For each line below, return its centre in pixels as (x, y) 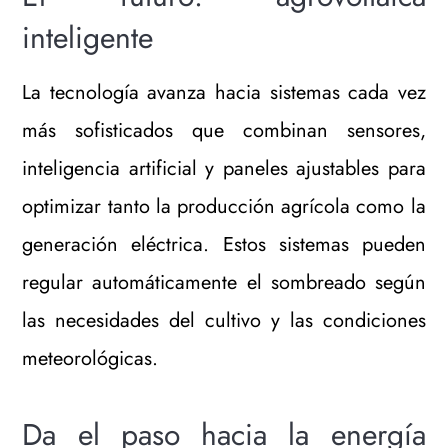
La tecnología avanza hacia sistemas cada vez (224, 92)
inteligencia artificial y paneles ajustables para (224, 168)
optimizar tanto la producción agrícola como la (224, 206)
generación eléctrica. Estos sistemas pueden (224, 244)
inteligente (88, 37)
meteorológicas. (90, 358)
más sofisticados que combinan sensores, (224, 130)
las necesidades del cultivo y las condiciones (224, 320)
